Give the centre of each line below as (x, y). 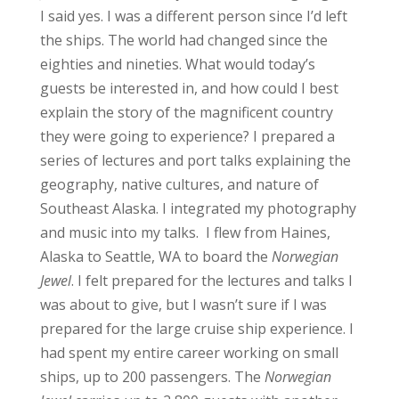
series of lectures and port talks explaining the (195, 160)
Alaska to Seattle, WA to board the (155, 256)
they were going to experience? (146, 136)
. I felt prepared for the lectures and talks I (212, 280)
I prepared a (293, 136)
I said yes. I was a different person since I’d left (193, 16)
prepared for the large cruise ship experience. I (196, 328)
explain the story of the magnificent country (186, 112)
